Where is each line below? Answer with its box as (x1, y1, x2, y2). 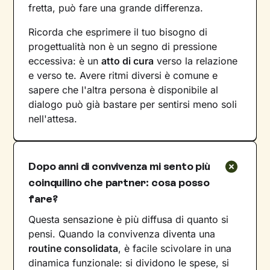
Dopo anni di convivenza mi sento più (28, 160, 210, 174)
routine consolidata (28, 242, 119, 255)
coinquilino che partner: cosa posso (28, 176, 210, 190)
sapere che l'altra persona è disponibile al (28, 84, 219, 96)
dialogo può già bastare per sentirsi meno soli (28, 98, 237, 111)
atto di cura (101, 55, 154, 67)
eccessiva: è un (28, 55, 102, 67)
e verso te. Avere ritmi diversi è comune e (28, 69, 218, 82)
